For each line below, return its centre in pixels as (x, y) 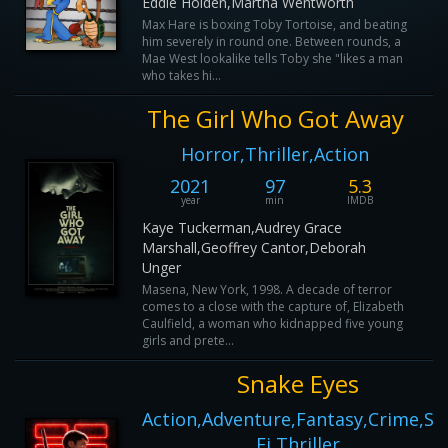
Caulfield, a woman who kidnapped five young (272, 323)
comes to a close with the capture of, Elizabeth (273, 306)
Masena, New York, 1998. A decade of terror (267, 289)
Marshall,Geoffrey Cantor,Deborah (254, 247)
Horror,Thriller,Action (275, 154)
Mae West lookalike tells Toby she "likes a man (272, 58)
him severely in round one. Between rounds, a (271, 41)
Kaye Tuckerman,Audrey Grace (242, 227)
